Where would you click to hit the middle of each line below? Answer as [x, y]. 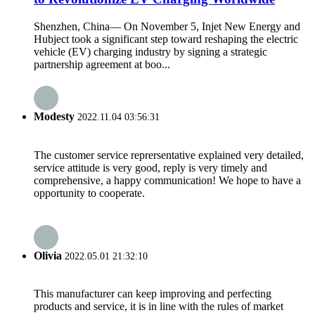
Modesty [56, 117]
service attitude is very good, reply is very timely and [150, 167]
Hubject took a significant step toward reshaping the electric [166, 39]
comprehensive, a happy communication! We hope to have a [167, 180]
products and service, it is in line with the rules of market [159, 307]
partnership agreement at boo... [102, 64]
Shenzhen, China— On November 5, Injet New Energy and [167, 26]
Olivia [49, 255]
